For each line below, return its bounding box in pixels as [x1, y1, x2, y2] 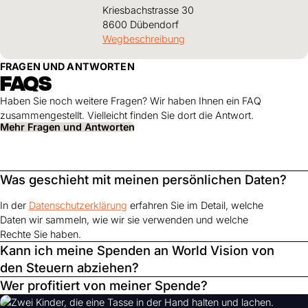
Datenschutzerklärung [29, 199, 127, 212]
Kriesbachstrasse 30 [102, 3, 194, 16]
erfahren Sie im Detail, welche [127, 199, 263, 212]
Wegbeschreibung [102, 32, 185, 45]
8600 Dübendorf [102, 18, 179, 30]
